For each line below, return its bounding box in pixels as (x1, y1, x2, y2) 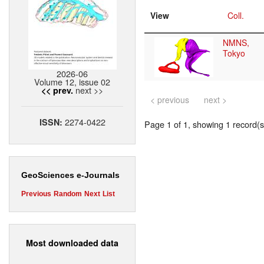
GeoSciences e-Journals (21, 170, 120, 180)
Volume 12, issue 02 (34, 75, 110, 88)
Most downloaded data (26, 236, 118, 249)
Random (54, 190, 82, 199)
